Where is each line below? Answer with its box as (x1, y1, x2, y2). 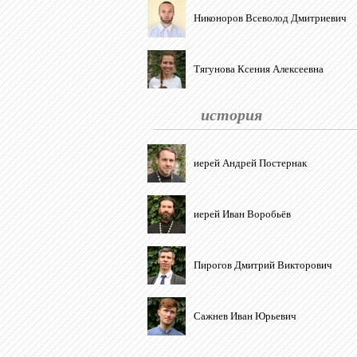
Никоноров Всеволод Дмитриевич (194, 12, 347, 24)
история (201, 103, 262, 125)
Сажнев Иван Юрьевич (194, 310, 296, 322)
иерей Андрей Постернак (194, 157, 307, 169)
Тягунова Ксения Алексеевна (194, 63, 324, 75)
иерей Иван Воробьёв (194, 208, 291, 220)
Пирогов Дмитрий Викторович (194, 259, 332, 271)
